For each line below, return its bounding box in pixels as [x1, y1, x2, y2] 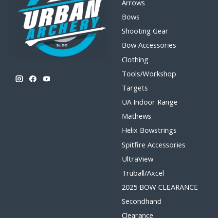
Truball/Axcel [121, 167, 164, 178]
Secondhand [121, 196, 162, 206]
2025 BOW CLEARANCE [121, 182, 198, 192]
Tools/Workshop [121, 68, 176, 78]
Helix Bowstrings [121, 125, 177, 135]
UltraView [121, 153, 153, 163]
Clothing [121, 54, 148, 64]
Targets [121, 82, 148, 92]
